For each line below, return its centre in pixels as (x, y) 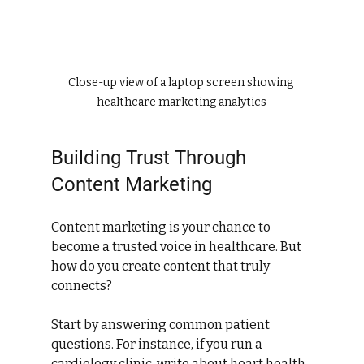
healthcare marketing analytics (182, 102)
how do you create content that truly (161, 266)
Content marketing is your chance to (162, 227)
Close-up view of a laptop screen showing (182, 82)
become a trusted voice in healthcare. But (177, 246)
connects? (81, 285)
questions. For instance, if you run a (158, 344)
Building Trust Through (151, 157)
